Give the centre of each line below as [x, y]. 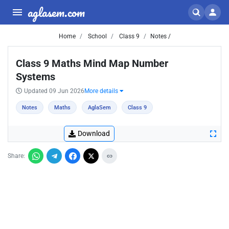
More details [102, 91]
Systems [36, 77]
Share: [16, 156]
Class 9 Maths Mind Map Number [92, 63]
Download [94, 133]
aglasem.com [56, 12]
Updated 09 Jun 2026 [54, 91]
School [96, 36]
